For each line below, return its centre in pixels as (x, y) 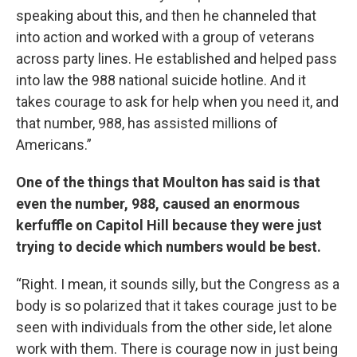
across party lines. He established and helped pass (177, 59)
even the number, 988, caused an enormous (158, 204)
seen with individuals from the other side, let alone (174, 327)
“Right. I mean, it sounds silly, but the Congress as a (178, 284)
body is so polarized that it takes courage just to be (177, 306)
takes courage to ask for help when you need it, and (177, 102)
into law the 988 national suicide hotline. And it (161, 80)
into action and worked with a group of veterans (165, 37)
